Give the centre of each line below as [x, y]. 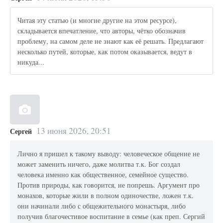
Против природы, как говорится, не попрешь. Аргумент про [109, 185]
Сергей [21, 131]
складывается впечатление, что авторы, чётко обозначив [102, 30]
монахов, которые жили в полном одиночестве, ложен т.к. [106, 195]
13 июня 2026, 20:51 [73, 130]
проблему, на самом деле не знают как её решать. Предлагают [111, 41]
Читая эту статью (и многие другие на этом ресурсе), [97, 20]
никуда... [31, 62]
